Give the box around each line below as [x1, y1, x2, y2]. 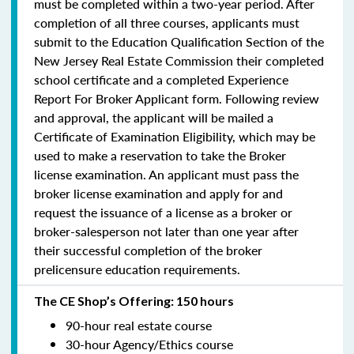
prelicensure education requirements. [34, 259, 240, 278]
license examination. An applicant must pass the [34, 164, 299, 183]
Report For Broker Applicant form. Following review [34, 88, 319, 107]
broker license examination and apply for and [34, 183, 283, 202]
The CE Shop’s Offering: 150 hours [34, 292, 234, 308]
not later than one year [143, 221, 269, 240]
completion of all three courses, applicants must [34, 13, 299, 32]
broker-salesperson [34, 221, 143, 240]
